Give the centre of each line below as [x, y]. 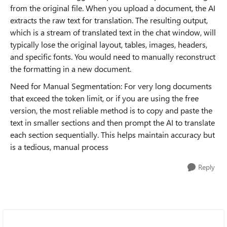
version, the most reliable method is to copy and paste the [111, 110]
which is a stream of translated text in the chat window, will [113, 32]
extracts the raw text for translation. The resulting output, [109, 20]
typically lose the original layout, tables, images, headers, [109, 44]
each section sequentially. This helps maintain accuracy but [112, 135]
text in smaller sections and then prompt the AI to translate [112, 122]
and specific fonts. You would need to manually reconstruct [113, 56]
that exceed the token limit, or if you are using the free [104, 98]
